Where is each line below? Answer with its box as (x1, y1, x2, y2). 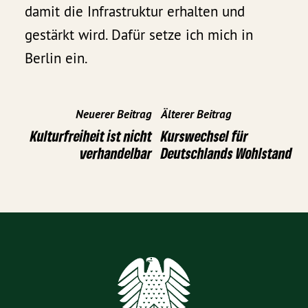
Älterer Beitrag (161, 106, 232, 122)
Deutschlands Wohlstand (161, 143, 292, 162)
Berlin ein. (25, 49, 89, 68)
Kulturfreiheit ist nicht (30, 126, 152, 145)
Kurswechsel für (161, 126, 248, 145)
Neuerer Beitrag (76, 106, 152, 122)
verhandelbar (80, 143, 152, 162)
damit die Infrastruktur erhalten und (25, 2, 245, 21)
